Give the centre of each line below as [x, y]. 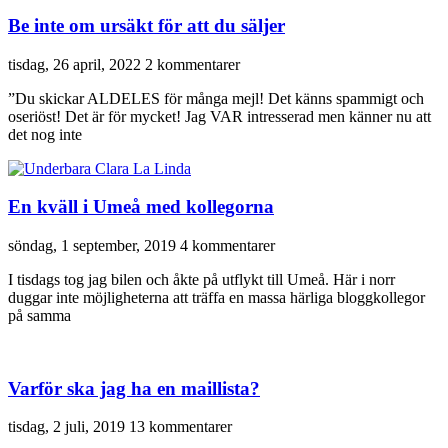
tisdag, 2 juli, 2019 [68, 427]
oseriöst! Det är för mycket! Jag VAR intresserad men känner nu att [219, 116]
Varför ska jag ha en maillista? [134, 388]
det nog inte [45, 134]
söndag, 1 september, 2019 [94, 245]
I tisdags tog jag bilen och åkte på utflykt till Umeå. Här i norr [201, 279]
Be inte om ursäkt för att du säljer [146, 25]
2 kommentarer [192, 64]
